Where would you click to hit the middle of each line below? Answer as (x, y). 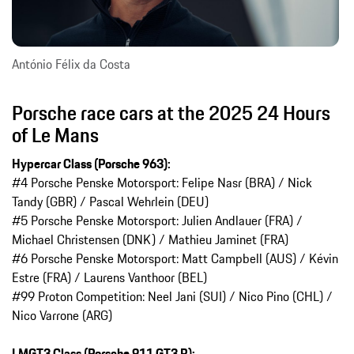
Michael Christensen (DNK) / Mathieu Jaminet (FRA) (150, 240)
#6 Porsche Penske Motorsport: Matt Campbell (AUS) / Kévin (175, 259)
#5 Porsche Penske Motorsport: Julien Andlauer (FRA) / (157, 221)
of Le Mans (55, 136)
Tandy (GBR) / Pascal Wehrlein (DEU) (110, 202)
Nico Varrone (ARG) (62, 316)
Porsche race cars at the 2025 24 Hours (171, 113)
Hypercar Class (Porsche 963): (91, 164)
